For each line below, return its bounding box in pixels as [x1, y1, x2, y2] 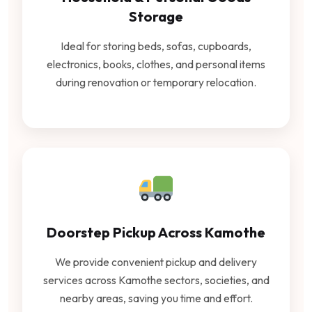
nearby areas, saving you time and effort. [59, 291, 253, 306]
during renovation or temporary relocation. [56, 75, 256, 89]
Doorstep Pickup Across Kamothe [47, 224, 265, 242]
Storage [129, 7, 183, 25]
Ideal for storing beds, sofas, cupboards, [61, 38, 251, 53]
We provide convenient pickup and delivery [55, 255, 257, 270]
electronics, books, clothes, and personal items [47, 56, 265, 71]
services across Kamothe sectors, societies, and [42, 273, 270, 288]
